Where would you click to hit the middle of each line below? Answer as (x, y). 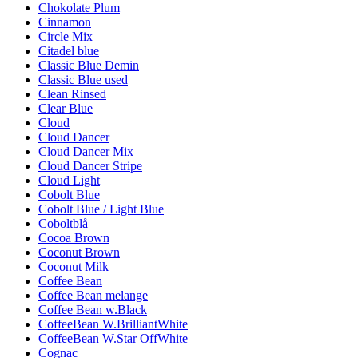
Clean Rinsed (72, 93)
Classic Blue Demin (89, 65)
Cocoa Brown (74, 237)
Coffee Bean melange (93, 295)
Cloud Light (69, 180)
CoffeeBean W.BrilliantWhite (113, 324)
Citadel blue (69, 50)
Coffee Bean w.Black (93, 309)
